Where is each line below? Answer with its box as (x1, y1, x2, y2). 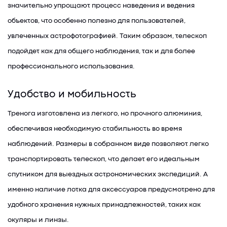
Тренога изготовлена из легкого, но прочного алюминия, (8, 110, 202, 117)
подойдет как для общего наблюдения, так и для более (8, 48, 195, 54)
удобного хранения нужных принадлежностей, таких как (8, 202, 201, 208)
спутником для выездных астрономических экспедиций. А (8, 171, 208, 177)
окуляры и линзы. (8, 217, 69, 223)
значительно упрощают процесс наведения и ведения (8, 3, 195, 9)
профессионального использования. (8, 63, 135, 69)
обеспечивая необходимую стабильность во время (8, 126, 182, 132)
